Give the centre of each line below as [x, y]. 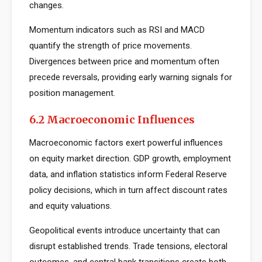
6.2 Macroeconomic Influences [112, 120]
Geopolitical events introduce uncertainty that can [125, 230]
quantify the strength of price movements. [111, 46]
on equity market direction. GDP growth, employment [130, 158]
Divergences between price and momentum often [124, 61]
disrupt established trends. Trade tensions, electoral [128, 246]
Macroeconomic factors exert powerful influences [126, 143]
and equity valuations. [70, 206]
